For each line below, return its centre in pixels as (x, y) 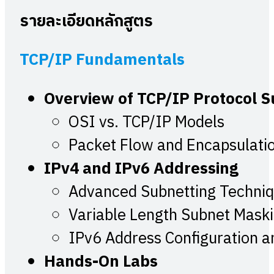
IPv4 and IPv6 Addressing (141, 169)
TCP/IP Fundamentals (102, 61)
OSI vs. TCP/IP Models (146, 122)
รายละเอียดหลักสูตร (86, 21)
